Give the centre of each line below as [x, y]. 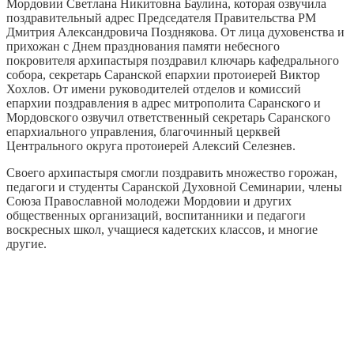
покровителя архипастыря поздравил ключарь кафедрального [173, 60]
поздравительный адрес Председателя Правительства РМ [161, 17]
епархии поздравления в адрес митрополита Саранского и [164, 103]
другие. [26, 243]
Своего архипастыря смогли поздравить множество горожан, [172, 172]
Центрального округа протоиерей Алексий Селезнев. [151, 145]
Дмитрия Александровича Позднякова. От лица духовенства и [175, 32]
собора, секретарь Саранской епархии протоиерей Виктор [163, 74]
